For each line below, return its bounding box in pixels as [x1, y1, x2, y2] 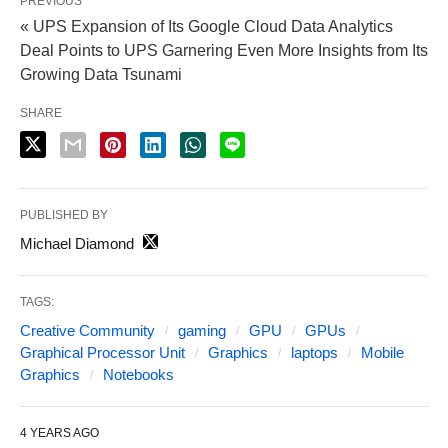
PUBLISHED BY [20, 207, 108, 222]
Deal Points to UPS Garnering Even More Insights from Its [20, 41, 428, 59]
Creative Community [20, 321, 155, 339]
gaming [178, 321, 226, 339]
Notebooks [103, 365, 174, 383]
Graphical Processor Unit [20, 343, 185, 361]
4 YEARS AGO [20, 425, 99, 440]
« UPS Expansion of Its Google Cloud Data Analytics [20, 17, 393, 35]
